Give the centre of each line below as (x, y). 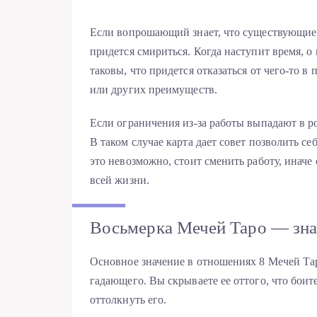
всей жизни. (120, 180)
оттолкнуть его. (128, 300)
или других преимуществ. (154, 89)
